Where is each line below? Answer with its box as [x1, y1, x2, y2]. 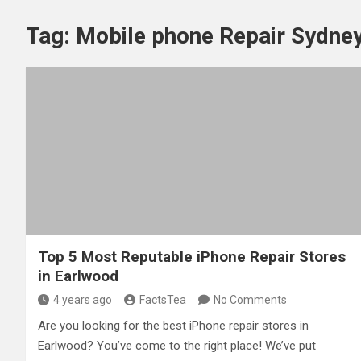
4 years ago [53, 293, 112, 306]
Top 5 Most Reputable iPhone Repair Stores [38, 247, 346, 266]
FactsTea [139, 293, 186, 306]
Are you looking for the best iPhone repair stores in [38, 317, 309, 333]
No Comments [214, 293, 287, 306]
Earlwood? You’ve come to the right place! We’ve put [38, 338, 316, 353]
